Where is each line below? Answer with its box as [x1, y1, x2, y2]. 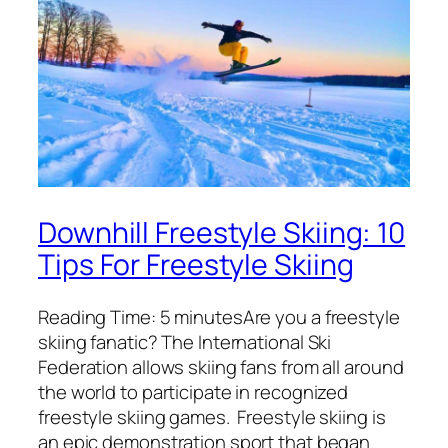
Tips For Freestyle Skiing [38, 244, 354, 284]
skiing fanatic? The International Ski [38, 328, 332, 355]
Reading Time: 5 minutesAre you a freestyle [38, 303, 400, 330]
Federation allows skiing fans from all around [38, 353, 404, 380]
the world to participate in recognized [38, 378, 349, 405]
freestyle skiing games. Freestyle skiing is [38, 403, 386, 430]
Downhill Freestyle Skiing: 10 [38, 212, 406, 252]
